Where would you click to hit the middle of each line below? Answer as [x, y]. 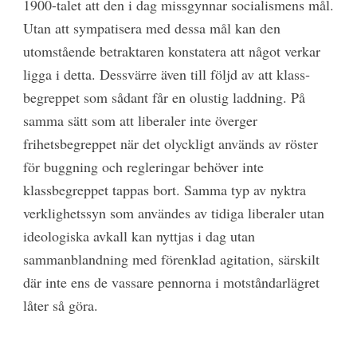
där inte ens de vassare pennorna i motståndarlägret [171, 282]
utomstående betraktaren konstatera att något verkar [171, 51]
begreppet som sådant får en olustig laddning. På [164, 98]
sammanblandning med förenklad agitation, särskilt [171, 259]
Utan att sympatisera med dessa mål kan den [151, 28]
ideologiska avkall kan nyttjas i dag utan [139, 236]
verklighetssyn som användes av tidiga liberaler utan [173, 213]
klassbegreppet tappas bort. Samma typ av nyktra [164, 190]
